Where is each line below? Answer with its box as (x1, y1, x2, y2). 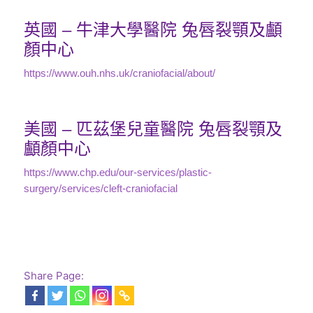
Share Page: (23, 269, 84, 283)
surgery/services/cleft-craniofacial (23, 182, 177, 195)
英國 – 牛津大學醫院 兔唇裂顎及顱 (23, 20, 282, 40)
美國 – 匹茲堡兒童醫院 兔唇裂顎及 (23, 119, 282, 139)
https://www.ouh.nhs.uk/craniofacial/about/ (23, 67, 215, 80)
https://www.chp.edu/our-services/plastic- (23, 166, 212, 179)
